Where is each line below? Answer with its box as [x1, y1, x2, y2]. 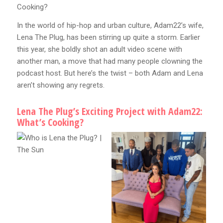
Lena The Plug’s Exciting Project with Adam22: [16, 105, 203, 118]
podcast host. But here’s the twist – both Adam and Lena [16, 69, 203, 78]
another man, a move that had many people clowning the [16, 57, 203, 66]
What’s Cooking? [16, 115, 84, 129]
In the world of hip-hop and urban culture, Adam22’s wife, [16, 21, 204, 30]
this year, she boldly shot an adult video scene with [16, 45, 182, 54]
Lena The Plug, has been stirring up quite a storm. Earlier [16, 33, 200, 42]
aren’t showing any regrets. [16, 81, 105, 90]
